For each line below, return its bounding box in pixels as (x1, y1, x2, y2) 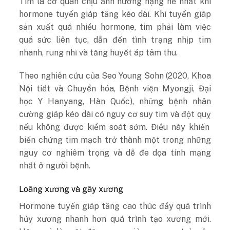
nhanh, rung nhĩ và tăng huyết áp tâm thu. (19, 47, 180, 57)
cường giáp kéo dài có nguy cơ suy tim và (19, 109, 182, 120)
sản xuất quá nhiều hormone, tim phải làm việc (19, 22, 211, 32)
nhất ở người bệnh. (19, 161, 91, 171)
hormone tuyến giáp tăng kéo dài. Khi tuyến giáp (19, 9, 211, 19)
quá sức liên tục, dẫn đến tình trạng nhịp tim (19, 34, 211, 45)
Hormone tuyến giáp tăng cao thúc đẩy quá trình (19, 201, 211, 212)
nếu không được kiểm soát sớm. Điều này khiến (19, 122, 209, 132)
